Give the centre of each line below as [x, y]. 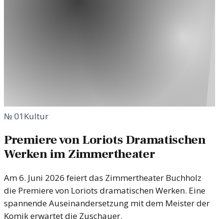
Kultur [36, 116]
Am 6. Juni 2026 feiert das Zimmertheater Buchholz [103, 178]
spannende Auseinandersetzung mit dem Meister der [107, 203]
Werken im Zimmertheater [80, 154]
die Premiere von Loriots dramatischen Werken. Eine [105, 191]
